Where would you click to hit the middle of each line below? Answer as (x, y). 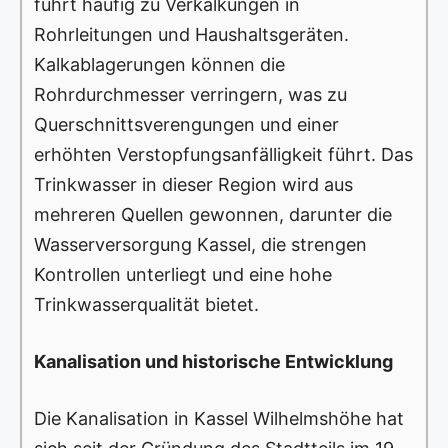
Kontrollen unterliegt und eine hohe (183, 275)
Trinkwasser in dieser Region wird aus (193, 185)
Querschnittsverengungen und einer (186, 125)
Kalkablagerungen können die (159, 65)
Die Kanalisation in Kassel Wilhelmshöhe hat (219, 419)
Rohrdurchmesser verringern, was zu (190, 95)
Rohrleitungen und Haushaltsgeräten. (191, 35)
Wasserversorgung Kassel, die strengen (200, 245)
